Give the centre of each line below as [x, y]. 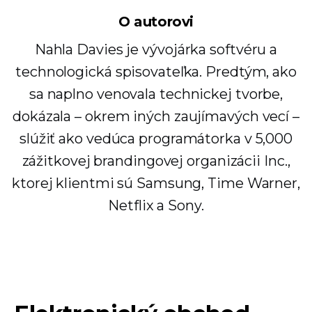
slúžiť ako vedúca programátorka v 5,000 [156, 138]
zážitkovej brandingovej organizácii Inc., [156, 161]
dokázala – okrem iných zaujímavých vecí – [156, 116]
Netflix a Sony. [156, 205]
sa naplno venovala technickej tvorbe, [156, 94]
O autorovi [156, 21]
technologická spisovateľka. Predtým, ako [156, 71]
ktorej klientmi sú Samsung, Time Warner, [156, 183]
